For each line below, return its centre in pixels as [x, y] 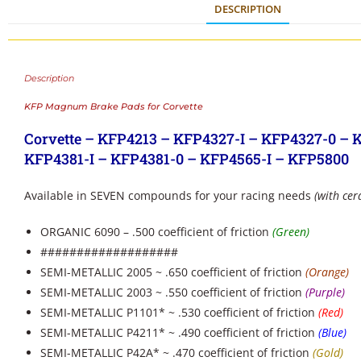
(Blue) [332, 333]
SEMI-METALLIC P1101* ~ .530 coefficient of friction [179, 313]
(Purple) [325, 293]
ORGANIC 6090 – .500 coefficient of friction [156, 232]
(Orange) [327, 272]
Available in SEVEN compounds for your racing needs [169, 196]
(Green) [291, 232]
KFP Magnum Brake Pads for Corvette [114, 107]
